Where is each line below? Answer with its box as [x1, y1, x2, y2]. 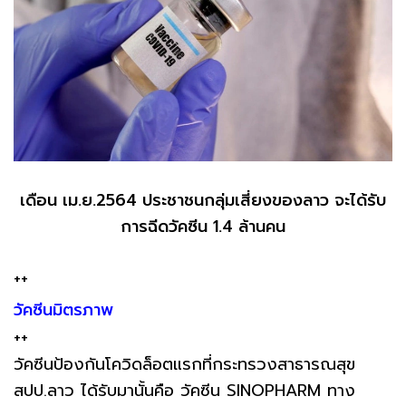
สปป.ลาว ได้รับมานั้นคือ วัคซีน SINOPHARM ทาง [14, 377, 355, 403]
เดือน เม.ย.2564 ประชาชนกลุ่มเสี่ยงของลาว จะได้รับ [20, 187, 386, 213]
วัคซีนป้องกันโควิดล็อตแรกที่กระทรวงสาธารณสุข [14, 351, 355, 377]
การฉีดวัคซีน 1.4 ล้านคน [121, 213, 285, 239]
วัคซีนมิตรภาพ [14, 296, 113, 323]
